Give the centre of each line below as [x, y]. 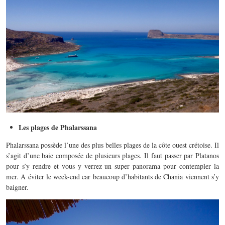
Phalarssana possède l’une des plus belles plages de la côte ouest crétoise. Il [113, 145]
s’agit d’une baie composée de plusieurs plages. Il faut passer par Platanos [113, 155]
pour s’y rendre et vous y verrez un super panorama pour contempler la [113, 166]
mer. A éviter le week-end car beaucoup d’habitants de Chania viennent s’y [113, 176]
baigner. [17, 187]
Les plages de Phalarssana [58, 127]
